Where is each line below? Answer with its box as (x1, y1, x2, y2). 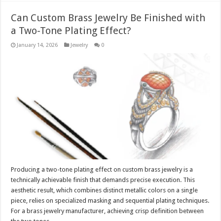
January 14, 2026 (17, 42, 58, 48)
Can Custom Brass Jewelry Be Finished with (11, 12, 206, 24)
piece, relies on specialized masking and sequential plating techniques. (11, 196, 210, 204)
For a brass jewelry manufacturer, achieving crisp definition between (11, 207, 204, 215)
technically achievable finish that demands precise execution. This (11, 176, 195, 184)
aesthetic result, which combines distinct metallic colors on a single (11, 186, 198, 194)
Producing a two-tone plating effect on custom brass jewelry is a (11, 165, 193, 173)
